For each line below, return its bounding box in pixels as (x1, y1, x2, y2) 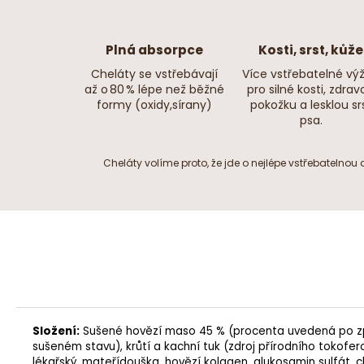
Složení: (32, 323, 80, 340)
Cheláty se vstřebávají (90, 66, 218, 83)
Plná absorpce (105, 41, 203, 59)
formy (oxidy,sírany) (96, 97, 212, 114)
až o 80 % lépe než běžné (84, 81, 224, 98)
